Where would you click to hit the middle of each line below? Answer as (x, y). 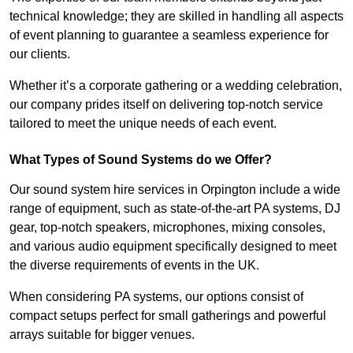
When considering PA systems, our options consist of (156, 297)
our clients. (40, 54)
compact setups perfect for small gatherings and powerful (168, 316)
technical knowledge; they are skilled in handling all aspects (176, 17)
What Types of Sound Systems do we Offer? (141, 160)
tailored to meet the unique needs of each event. (143, 124)
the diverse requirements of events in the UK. (134, 266)
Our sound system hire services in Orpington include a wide (175, 190)
